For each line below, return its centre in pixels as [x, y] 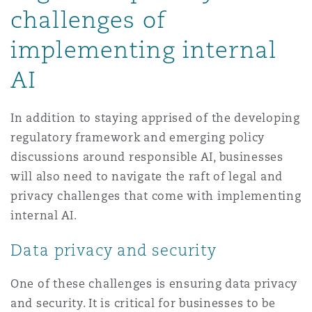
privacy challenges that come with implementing [156, 196]
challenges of [88, 19]
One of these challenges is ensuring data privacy [154, 284]
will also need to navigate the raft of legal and [147, 177]
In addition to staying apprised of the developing [155, 118]
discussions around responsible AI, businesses [147, 157]
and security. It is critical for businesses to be [143, 303]
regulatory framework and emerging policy [138, 138]
